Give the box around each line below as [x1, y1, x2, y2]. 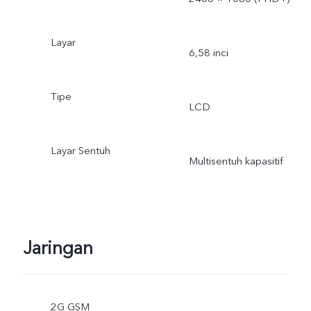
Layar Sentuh [50, 143, 110, 158]
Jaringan [22, 236, 93, 262]
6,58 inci [188, 45, 228, 60]
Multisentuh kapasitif [188, 153, 283, 168]
